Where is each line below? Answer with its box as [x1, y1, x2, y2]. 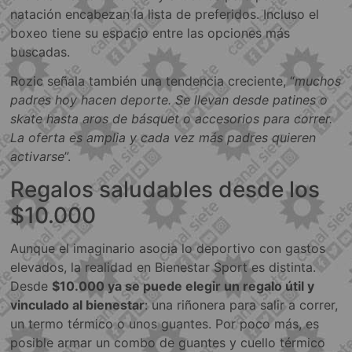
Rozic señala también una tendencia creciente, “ [10, 73, 295, 90]
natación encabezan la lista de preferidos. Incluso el [10, 5, 320, 22]
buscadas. [10, 43, 71, 60]
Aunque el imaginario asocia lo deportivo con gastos [10, 240, 326, 257]
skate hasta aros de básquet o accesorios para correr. [10, 111, 333, 127]
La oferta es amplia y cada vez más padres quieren [10, 130, 317, 146]
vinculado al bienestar [10, 297, 145, 313]
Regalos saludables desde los [10, 175, 321, 203]
